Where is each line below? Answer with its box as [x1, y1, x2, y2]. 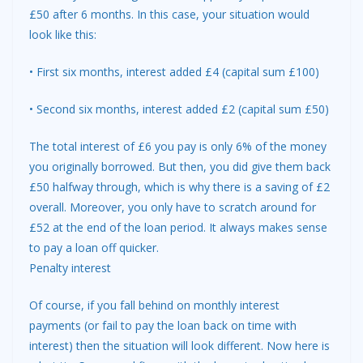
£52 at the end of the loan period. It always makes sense [29, 220, 327, 236]
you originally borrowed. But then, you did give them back [29, 159, 331, 175]
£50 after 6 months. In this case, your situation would [29, 6, 310, 23]
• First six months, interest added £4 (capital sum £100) [29, 64, 319, 80]
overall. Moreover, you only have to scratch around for [29, 199, 316, 216]
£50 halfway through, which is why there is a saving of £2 [29, 179, 330, 195]
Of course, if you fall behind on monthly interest [29, 297, 280, 314]
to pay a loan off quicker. [29, 240, 159, 256]
